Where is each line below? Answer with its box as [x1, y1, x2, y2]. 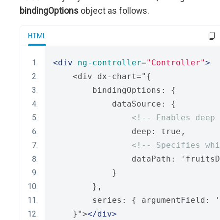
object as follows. [79, 5, 149, 16]
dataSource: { [53, 99, 176, 109]
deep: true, [53, 127, 186, 136]
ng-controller [78, 58, 141, 67]
